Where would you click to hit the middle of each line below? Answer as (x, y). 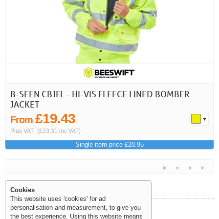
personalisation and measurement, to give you (76, 208)
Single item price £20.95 (109, 144)
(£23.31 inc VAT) (59, 131)
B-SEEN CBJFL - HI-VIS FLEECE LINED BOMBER (100, 94)
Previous (186, 84)
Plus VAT (22, 131)
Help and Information (109, 213)
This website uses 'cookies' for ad (58, 199)
